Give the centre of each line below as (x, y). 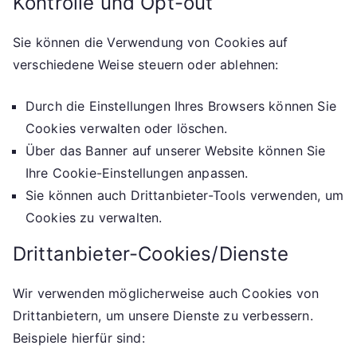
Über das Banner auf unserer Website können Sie (176, 151)
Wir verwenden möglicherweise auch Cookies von (166, 293)
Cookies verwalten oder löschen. (126, 128)
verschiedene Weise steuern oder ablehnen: (146, 65)
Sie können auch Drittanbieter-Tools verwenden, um (184, 195)
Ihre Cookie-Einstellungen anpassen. (137, 173)
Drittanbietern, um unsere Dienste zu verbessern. (163, 316)
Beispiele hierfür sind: (79, 338)
